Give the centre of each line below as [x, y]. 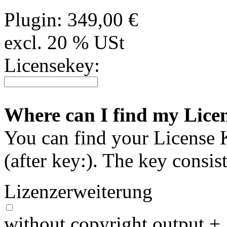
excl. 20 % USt [64, 42]
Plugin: [33, 19]
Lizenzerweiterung [78, 191]
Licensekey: [52, 65]
